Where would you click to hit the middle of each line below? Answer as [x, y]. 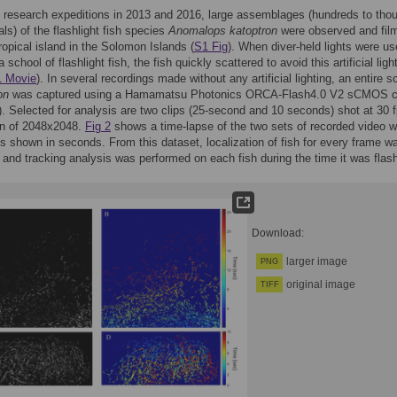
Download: [278, 233]
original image [321, 284]
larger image [317, 261]
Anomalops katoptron [223, 31]
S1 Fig [211, 47]
